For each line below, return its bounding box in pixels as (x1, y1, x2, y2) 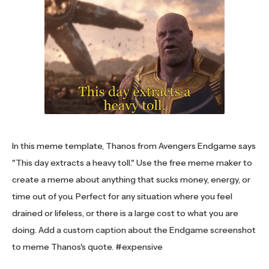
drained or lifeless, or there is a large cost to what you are (12, 207, 238, 219)
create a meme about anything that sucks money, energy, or (12, 174, 250, 185)
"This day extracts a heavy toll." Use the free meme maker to (12, 157, 252, 168)
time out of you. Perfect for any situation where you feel (12, 190, 232, 202)
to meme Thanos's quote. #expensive (12, 241, 163, 252)
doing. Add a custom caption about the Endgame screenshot (12, 224, 256, 235)
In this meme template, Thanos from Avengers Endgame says (12, 140, 256, 151)
